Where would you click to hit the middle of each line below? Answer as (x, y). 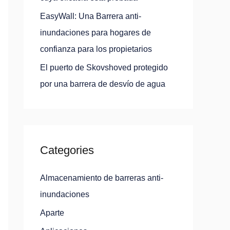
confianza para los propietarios (96, 49)
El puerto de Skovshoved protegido (104, 68)
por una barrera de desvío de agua (103, 84)
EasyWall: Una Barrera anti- (91, 16)
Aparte (52, 213)
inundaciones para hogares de (95, 33)
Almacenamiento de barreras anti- (102, 178)
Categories (67, 150)
